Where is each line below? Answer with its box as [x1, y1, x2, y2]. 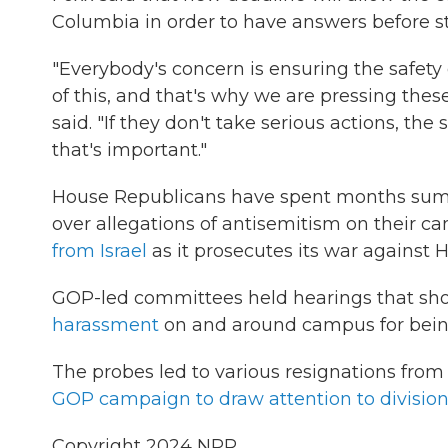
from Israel [52, 240, 147, 262]
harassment [52, 314, 159, 336]
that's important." [52, 139, 207, 161]
